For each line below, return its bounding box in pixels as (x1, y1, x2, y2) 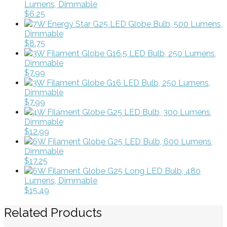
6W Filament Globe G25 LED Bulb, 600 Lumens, (32, 136, 213, 146)
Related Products (4, 205, 102, 220)
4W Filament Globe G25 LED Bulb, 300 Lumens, (32, 107, 212, 117)
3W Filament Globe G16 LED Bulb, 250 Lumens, (32, 78, 210, 88)
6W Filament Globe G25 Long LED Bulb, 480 (32, 166, 201, 176)
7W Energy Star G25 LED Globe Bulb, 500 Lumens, (32, 19, 222, 29)
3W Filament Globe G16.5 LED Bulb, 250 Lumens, (32, 48, 216, 58)
